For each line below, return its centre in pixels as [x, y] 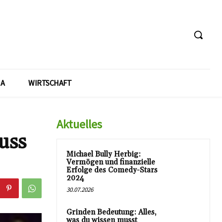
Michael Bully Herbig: [104, 154]
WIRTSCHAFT [50, 83]
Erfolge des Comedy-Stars [112, 170]
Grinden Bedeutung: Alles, [111, 212]
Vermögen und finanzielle [111, 162]
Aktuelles [79, 124]
